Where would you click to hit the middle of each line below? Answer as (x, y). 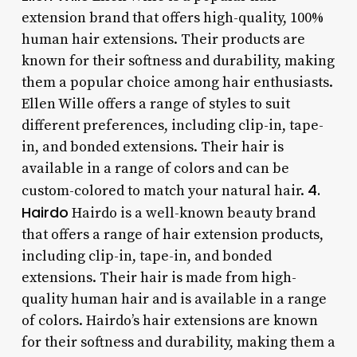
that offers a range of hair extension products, (172, 234)
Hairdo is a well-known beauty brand (192, 213)
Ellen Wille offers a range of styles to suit (155, 104)
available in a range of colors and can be (155, 168)
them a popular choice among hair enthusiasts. (177, 82)
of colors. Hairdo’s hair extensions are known (169, 320)
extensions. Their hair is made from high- (159, 277)
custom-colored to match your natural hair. (164, 190)
